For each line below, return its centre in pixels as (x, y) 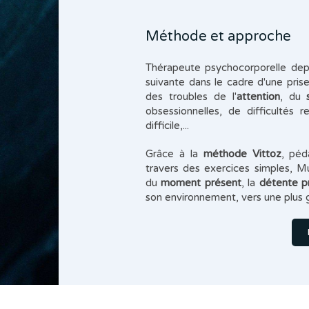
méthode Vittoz (242, 154)
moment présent (201, 183)
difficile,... (168, 126)
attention (258, 97)
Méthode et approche (219, 37)
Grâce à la (175, 154)
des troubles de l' (191, 97)
